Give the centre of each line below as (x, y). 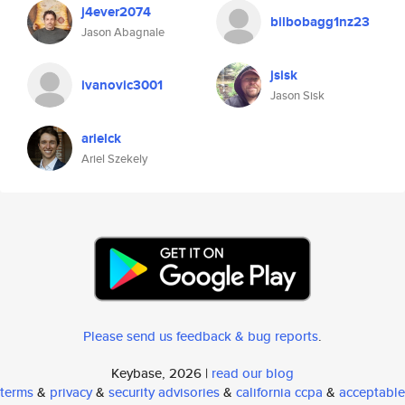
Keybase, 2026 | (161, 373)
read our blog (253, 373)
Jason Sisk (297, 95)
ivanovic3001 (122, 85)
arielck (101, 138)
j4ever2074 (116, 12)
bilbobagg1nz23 (320, 22)
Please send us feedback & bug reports (201, 336)
